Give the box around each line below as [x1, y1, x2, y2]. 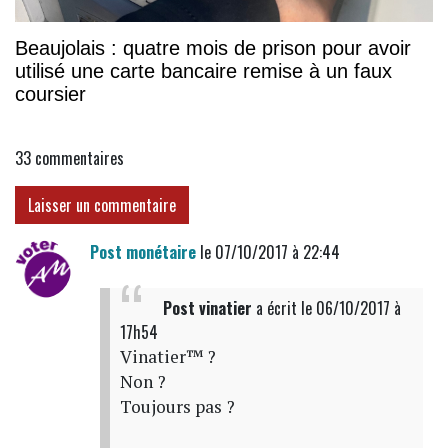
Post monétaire [89, 239, 196, 264]
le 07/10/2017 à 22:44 [195, 239, 340, 264]
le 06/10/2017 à [300, 295, 401, 320]
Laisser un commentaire [28, 192, 176, 217]
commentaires [35, 145, 124, 170]
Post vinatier [162, 295, 252, 320]
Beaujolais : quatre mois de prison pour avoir [15, 36, 411, 59]
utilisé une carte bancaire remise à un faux [15, 59, 392, 82]
